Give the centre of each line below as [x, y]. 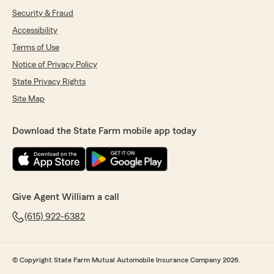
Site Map [28, 99]
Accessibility [35, 31]
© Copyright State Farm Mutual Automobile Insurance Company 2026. [126, 260]
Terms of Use [36, 48]
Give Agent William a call [66, 197]
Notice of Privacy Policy [55, 65]
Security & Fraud [43, 14]
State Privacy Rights [49, 82]
